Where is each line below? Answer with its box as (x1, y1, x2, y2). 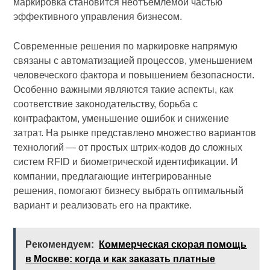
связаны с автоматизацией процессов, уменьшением (13, 55, 253, 66)
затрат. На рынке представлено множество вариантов (13, 128, 257, 139)
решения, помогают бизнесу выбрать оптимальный (13, 186, 244, 196)
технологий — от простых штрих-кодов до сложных (13, 142, 243, 153)
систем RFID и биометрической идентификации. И (13, 157, 239, 168)
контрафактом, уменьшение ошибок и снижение (13, 113, 230, 124)
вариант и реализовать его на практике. (13, 200, 192, 211)
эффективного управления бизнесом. (13, 11, 183, 22)
